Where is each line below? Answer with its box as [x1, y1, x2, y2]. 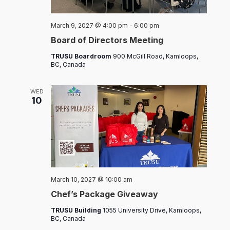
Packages [141, 183, 172, 191]
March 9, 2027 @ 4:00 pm [50, 22, 128, 30]
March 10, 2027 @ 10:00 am [50, 176, 132, 184]
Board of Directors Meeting [50, 35, 163, 46]
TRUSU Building [50, 206, 103, 215]
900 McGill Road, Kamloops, [112, 52, 198, 61]
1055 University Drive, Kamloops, [102, 206, 201, 215]
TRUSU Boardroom [50, 52, 113, 61]
